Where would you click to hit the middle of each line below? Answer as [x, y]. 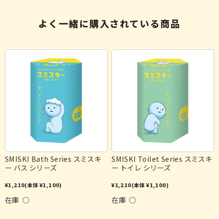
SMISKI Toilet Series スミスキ [162, 158]
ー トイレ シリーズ [141, 167]
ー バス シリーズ [31, 167]
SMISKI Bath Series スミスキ [53, 158]
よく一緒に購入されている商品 [109, 23]
